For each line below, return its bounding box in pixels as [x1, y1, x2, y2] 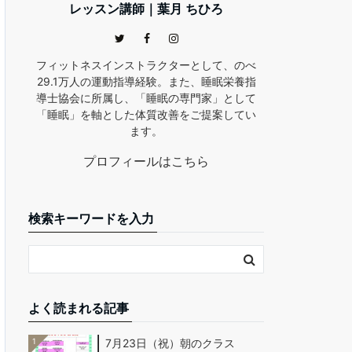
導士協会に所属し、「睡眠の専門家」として [36, 91, 256, 104]
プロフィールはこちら [83, 153, 209, 169]
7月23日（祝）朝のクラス [105, 336, 235, 350]
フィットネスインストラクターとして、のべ [36, 58, 256, 71]
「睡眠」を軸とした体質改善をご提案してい [36, 108, 256, 121]
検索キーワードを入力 [28, 211, 154, 226]
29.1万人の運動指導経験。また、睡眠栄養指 [36, 75, 256, 88]
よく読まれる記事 [28, 300, 129, 316]
